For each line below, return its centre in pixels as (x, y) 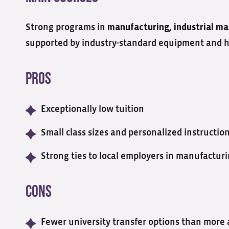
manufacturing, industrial (161, 28)
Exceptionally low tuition (93, 109)
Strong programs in (66, 28)
